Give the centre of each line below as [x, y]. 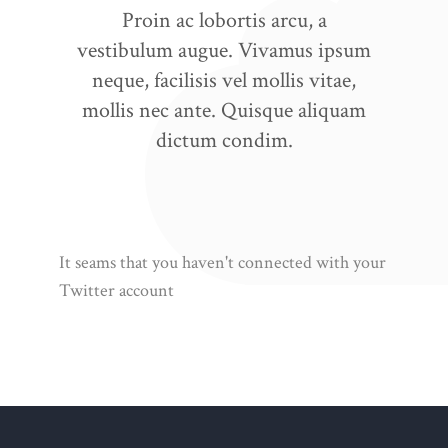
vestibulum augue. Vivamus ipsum [224, 51]
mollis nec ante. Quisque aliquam [224, 111]
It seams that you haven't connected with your [222, 263]
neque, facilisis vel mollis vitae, [224, 81]
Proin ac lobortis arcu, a [224, 21]
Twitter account [116, 291]
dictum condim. [224, 141]
